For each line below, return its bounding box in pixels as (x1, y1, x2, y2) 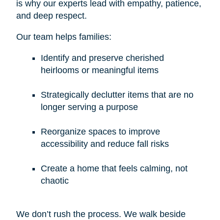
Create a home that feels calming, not (40, 163, 188, 173)
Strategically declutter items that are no (40, 89, 193, 100)
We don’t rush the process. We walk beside (16, 209, 186, 219)
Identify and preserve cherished (40, 53, 164, 63)
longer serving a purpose (40, 102, 138, 112)
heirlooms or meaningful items (40, 65, 159, 75)
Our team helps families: (16, 31, 111, 42)
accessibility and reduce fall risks (40, 138, 169, 149)
